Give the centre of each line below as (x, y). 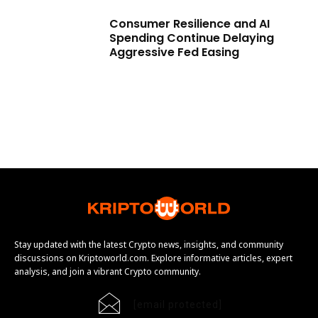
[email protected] (178, 304)
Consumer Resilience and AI (190, 24)
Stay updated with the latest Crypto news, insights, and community (149, 244)
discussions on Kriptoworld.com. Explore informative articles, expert (153, 258)
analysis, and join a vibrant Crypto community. (108, 271)
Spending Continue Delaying (192, 38)
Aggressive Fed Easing (175, 53)
